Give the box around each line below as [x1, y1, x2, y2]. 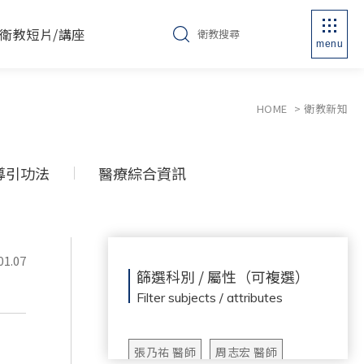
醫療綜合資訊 [98, 162, 186, 184]
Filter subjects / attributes [136, 289, 283, 305]
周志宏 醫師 [215, 344, 277, 360]
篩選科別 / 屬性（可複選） [136, 266, 310, 287]
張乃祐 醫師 [134, 344, 196, 360]
